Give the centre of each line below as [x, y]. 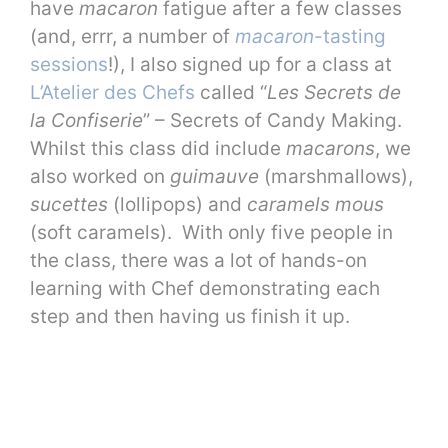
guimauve [214, 176]
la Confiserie [86, 120]
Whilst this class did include [158, 148]
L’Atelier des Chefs [112, 92]
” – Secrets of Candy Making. [275, 120]
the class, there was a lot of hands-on [198, 260]
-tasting [350, 36]
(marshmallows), [336, 176]
